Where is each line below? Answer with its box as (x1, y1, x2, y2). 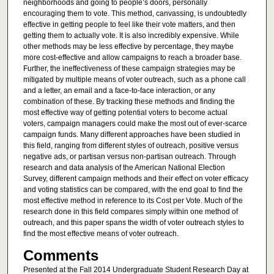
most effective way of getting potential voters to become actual (23, 108, 228, 117)
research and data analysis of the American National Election (23, 163, 225, 172)
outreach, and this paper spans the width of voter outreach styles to (23, 218, 244, 228)
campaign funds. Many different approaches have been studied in (23, 130, 240, 139)
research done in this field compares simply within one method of (23, 207, 238, 217)
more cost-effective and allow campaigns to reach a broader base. (23, 53, 242, 62)
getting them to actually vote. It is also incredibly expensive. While (23, 31, 239, 40)
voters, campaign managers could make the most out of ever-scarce (23, 119, 247, 128)
